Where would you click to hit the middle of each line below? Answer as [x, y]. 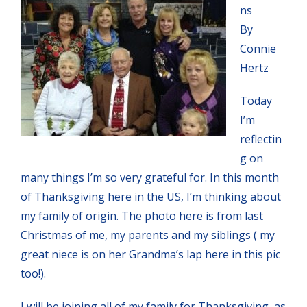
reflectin [261, 139]
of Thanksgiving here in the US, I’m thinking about [151, 196]
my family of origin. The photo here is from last [142, 216]
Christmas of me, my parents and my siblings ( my [148, 235]
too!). [33, 273]
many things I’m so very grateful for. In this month [150, 177]
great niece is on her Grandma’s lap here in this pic [150, 254]
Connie [258, 48]
